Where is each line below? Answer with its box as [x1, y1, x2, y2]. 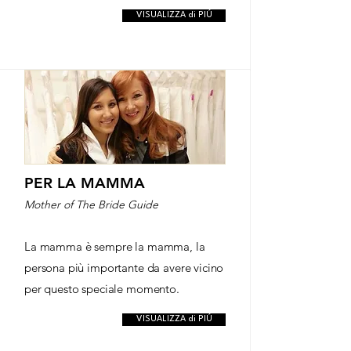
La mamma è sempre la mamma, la [24, 239, 205, 254]
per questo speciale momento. [24, 281, 179, 296]
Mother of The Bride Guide [24, 197, 158, 212]
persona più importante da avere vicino [24, 260, 224, 275]
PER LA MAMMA [24, 174, 145, 192]
